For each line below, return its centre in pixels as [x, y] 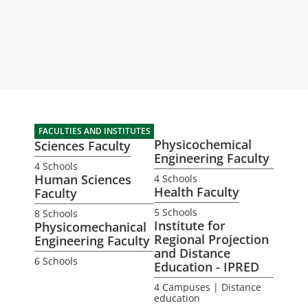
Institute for [190, 225]
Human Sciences [83, 179]
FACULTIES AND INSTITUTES [94, 131]
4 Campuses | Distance [208, 287]
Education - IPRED [207, 267]
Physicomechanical [90, 227]
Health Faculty [197, 192]
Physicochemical [203, 144]
